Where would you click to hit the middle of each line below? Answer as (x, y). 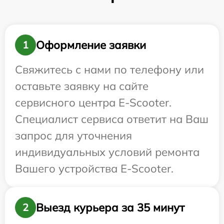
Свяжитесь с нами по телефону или (109, 69)
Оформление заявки (91, 45)
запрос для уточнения (73, 135)
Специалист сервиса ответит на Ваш (112, 119)
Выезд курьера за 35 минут (110, 207)
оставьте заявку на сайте (82, 86)
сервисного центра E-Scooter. (93, 102)
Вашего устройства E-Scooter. (94, 168)
